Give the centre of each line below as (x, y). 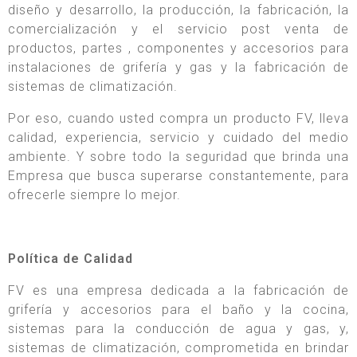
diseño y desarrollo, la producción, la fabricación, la (178, 10)
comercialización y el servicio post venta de (178, 29)
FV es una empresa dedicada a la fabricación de (178, 291)
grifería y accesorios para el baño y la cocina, (178, 310)
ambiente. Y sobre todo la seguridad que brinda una (178, 157)
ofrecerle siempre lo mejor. (94, 195)
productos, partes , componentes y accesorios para (178, 49)
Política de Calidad (71, 259)
